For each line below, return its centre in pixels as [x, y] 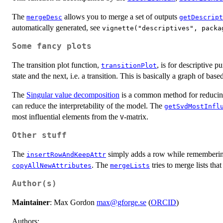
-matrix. [136, 116]
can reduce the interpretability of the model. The [88, 106]
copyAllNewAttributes [52, 165]
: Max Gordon [73, 202]
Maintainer [31, 202]
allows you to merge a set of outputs [121, 16]
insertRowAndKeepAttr [66, 154]
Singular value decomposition [73, 95]
